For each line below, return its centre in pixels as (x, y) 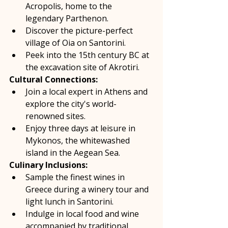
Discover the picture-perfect (80, 31)
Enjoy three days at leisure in (81, 129)
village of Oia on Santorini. (77, 43)
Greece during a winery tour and (88, 190)
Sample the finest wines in (76, 177)
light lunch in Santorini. (70, 202)
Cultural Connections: (53, 80)
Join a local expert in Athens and (88, 92)
